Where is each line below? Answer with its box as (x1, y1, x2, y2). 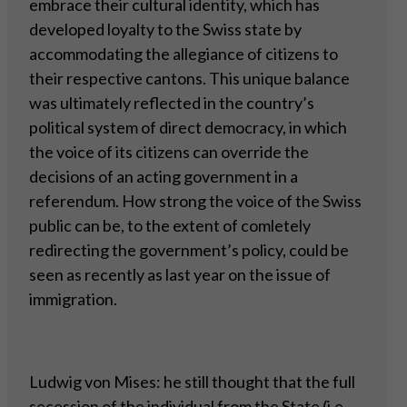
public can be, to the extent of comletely (29, 215, 311, 236)
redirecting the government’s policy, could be (29, 240, 349, 261)
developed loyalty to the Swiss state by (29, 19, 302, 40)
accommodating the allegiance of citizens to (29, 44, 338, 65)
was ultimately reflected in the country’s (29, 93, 314, 114)
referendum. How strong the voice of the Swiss (29, 191, 362, 212)
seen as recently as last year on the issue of (29, 264, 331, 285)
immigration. (29, 289, 117, 310)
